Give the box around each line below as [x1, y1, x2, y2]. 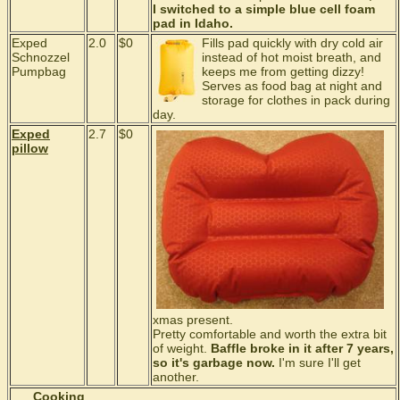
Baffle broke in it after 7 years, [211, 341, 394, 356]
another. [153, 370, 199, 385]
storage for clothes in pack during [201, 93, 390, 107]
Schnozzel [12, 50, 70, 64]
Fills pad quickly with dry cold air [201, 36, 383, 50]
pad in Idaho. [153, 16, 233, 30]
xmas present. [153, 312, 233, 328]
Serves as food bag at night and [201, 79, 382, 93]
